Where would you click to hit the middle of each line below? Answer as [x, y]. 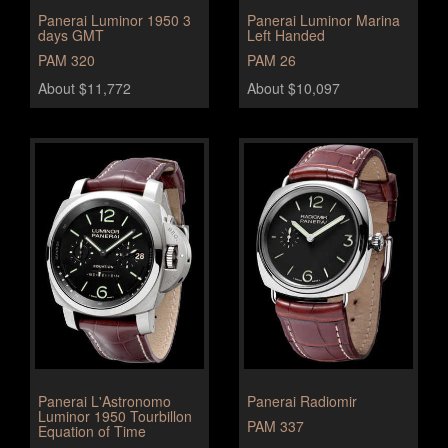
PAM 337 [275, 425]
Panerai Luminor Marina [323, 20]
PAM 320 [66, 60]
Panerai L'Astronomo [104, 400]
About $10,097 [293, 88]
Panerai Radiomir [302, 400]
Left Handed [286, 35]
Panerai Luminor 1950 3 [114, 20]
